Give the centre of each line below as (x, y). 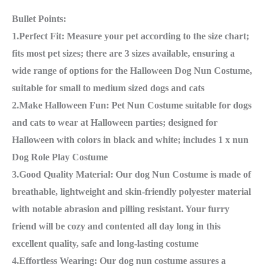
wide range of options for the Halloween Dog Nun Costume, (132, 71)
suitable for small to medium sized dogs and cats (108, 88)
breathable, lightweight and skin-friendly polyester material (131, 192)
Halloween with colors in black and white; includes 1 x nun (130, 140)
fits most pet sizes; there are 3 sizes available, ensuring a (123, 54)
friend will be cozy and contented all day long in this (116, 226)
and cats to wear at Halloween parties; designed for (115, 123)
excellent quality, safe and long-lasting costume (105, 244)
